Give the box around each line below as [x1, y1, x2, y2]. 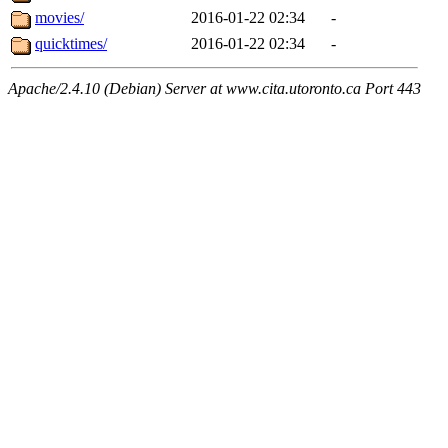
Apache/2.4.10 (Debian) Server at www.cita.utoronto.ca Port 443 [8, 80, 421, 98]
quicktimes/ [35, 35, 107, 53]
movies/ [35, 9, 84, 27]
